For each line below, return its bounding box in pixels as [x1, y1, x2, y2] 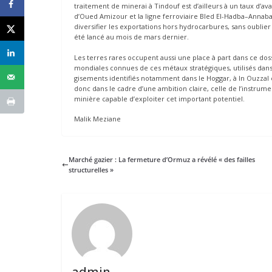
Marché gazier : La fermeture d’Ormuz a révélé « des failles [69, 155, 255, 165]
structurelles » [69, 165, 114, 175]
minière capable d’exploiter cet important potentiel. [74, 93, 245, 103]
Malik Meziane [74, 114, 121, 124]
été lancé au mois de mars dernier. [74, 32, 189, 42]
